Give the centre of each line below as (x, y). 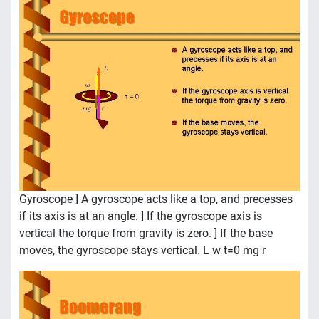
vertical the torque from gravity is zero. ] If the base (146, 234)
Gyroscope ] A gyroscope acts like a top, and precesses (156, 199)
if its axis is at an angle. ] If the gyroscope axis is (141, 216)
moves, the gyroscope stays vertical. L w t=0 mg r (142, 251)
